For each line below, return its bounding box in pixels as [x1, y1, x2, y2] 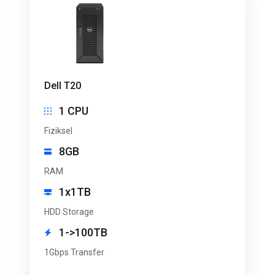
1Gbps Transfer [44, 247, 104, 258]
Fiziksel [44, 126, 72, 136]
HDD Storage [44, 207, 94, 217]
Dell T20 [44, 80, 81, 92]
